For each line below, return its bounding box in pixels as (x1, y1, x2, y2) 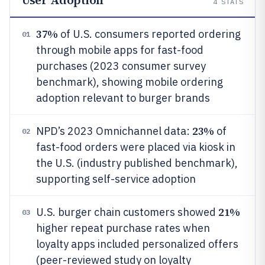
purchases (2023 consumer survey (36, 59, 206, 73)
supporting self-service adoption (36, 172, 196, 186)
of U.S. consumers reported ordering (57, 27, 241, 41)
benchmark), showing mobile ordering (36, 75, 223, 89)
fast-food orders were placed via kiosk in (36, 140, 235, 154)
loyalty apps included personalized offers (36, 237, 238, 251)
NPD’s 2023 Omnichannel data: (36, 124, 192, 138)
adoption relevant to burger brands (36, 91, 210, 105)
